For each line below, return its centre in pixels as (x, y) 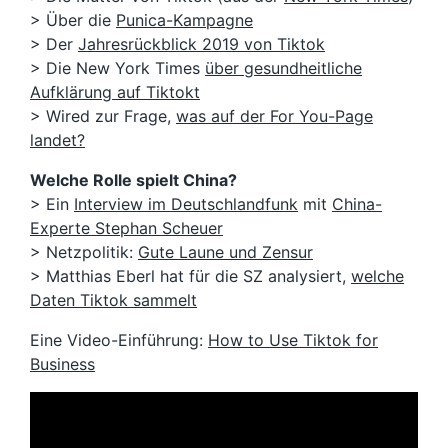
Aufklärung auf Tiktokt (115, 92)
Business (62, 364)
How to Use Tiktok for (293, 340)
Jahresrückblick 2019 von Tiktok (201, 44)
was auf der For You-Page (274, 116)
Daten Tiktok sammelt (113, 300)
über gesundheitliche (283, 68)
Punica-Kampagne (184, 20)
